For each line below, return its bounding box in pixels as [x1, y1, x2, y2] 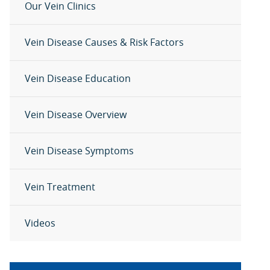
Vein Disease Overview [25, 108, 127, 121]
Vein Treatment [25, 180, 95, 193]
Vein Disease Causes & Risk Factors [25, 36, 184, 49]
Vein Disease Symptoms [25, 144, 134, 157]
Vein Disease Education [25, 72, 131, 85]
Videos [25, 216, 55, 230]
